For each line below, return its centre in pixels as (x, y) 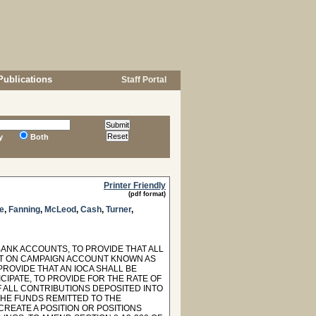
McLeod (60, 209)
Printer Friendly (135, 186)
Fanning (24, 209)
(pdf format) (147, 194)
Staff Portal (143, 80)
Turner (119, 209)
